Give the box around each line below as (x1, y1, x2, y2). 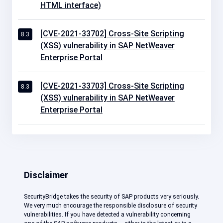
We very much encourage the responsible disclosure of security (24, 201, 197, 209)
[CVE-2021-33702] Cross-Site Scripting (40, 28, 184, 38)
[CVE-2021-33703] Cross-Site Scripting (40, 81, 184, 91)
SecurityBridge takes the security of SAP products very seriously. (24, 192, 199, 200)
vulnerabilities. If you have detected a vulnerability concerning (24, 210, 191, 218)
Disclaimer (24, 169, 68, 180)
